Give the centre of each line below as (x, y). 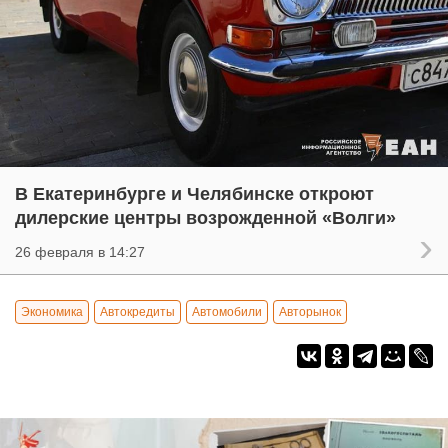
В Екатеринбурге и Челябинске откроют (194, 193)
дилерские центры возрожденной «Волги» (205, 217)
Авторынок (310, 311)
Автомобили (227, 311)
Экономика (52, 311)
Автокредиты (137, 311)
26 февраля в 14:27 (80, 251)
